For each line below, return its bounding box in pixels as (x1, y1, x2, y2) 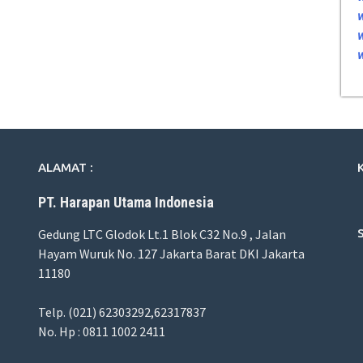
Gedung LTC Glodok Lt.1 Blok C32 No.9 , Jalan (38, 226, 287, 243)
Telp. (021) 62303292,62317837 (38, 304, 207, 321)
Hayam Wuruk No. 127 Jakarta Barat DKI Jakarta (38, 246, 305, 263)
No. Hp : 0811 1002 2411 (38, 323, 166, 340)
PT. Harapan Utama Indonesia (38, 194, 215, 211)
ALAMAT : (38, 160, 94, 175)
